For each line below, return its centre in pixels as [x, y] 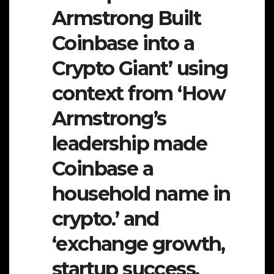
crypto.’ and [106, 219]
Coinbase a [102, 169]
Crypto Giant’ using [140, 68]
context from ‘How [139, 94]
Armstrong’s [109, 119]
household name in [141, 194]
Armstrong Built [126, 18]
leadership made [129, 144]
